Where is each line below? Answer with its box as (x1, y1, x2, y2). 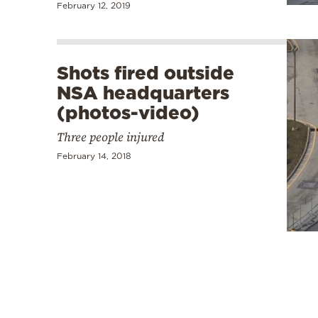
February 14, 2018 (57, 151, 131, 161)
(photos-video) (57, 102, 199, 124)
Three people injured (57, 128, 164, 146)
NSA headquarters (57, 82, 229, 104)
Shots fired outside (57, 62, 234, 84)
